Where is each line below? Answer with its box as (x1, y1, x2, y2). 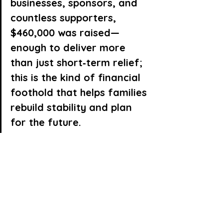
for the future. (10, 116, 81, 129)
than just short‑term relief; (10, 56, 145, 69)
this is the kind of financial (10, 71, 143, 84)
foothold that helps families (10, 86, 150, 99)
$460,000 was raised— (10, 26, 119, 39)
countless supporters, (10, 11, 119, 24)
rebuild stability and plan (10, 101, 135, 114)
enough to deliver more (10, 41, 128, 54)
